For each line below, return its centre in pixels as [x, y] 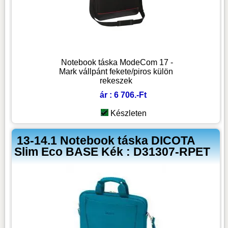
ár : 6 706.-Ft [123, 95]
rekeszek [116, 81]
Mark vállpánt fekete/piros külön [116, 72]
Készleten [128, 113]
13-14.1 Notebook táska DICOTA [106, 140]
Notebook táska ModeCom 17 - [117, 63]
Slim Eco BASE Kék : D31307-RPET [112, 151]
